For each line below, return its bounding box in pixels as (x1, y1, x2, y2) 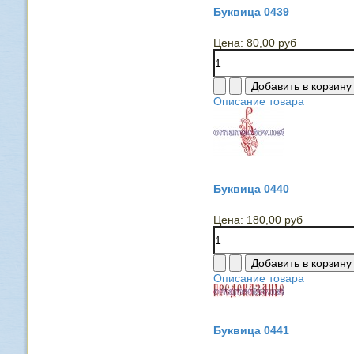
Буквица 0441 (213, 324, 289, 337)
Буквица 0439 (213, 6, 289, 18)
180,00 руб (246, 213, 303, 226)
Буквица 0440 (213, 183, 289, 195)
